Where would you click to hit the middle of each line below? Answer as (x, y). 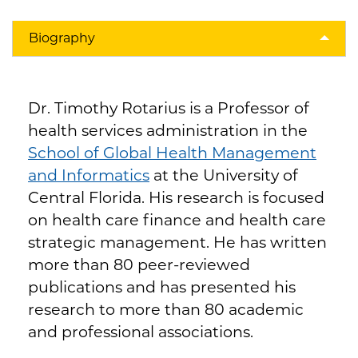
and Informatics (89, 175)
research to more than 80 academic (166, 309)
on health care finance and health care (177, 219)
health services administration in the (168, 130)
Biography (62, 38)
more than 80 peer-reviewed (139, 264)
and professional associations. (141, 331)
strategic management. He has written (177, 242)
